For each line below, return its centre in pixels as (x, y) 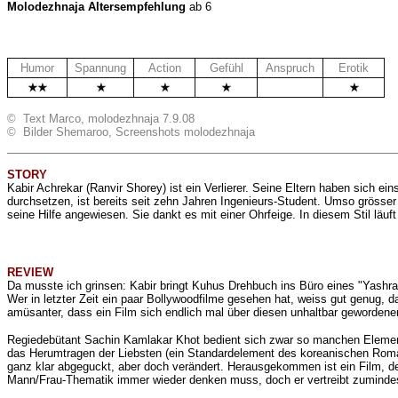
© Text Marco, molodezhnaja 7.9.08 (101, 119)
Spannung (100, 68)
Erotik (354, 68)
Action (164, 68)
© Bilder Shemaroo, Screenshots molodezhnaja (131, 132)
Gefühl (226, 68)
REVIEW (30, 272)
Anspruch (290, 68)
